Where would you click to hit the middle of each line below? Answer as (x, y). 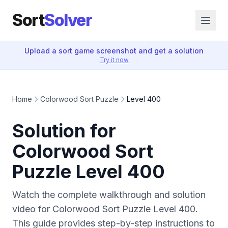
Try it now (114, 60)
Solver (68, 20)
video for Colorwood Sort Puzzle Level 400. (105, 209)
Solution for (64, 131)
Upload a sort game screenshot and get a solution (114, 51)
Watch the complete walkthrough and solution (109, 195)
